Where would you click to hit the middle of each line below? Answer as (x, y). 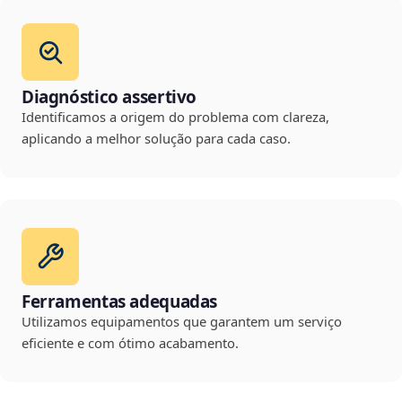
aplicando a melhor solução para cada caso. (156, 139)
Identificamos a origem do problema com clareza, (175, 117)
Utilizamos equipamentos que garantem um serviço (182, 322)
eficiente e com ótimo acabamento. (130, 343)
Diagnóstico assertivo (109, 97)
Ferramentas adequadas (120, 302)
